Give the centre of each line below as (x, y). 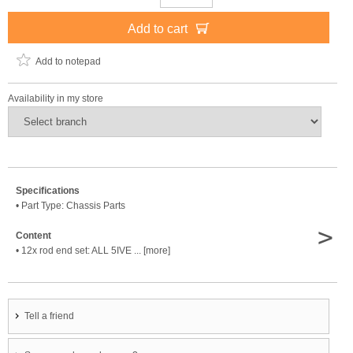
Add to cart (159, 29)
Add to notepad (68, 61)
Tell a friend (49, 316)
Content (33, 236)
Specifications (48, 191)
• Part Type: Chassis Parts (71, 206)
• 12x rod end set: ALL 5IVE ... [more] (93, 251)
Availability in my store (56, 98)
